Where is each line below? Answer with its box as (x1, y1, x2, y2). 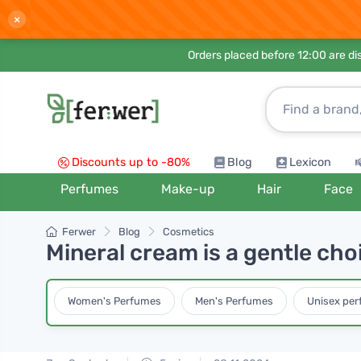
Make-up (160, 181, 215, 197)
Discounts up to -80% (72, 156, 190, 169)
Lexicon (289, 156, 331, 169)
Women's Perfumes (68, 294, 161, 307)
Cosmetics (163, 226, 214, 238)
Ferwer (62, 226, 96, 238)
